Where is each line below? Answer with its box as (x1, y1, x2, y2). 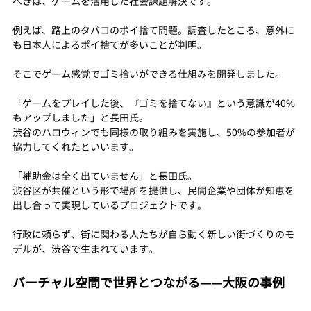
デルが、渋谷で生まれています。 (12, 242, 158, 255)
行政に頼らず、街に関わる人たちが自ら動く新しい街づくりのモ (12, 227, 294, 241)
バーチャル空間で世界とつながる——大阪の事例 (12, 274, 285, 292)
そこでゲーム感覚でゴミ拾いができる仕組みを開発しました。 (12, 67, 285, 81)
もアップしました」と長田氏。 (12, 110, 149, 124)
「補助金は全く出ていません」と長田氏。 (12, 169, 197, 183)
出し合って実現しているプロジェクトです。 (12, 198, 207, 212)
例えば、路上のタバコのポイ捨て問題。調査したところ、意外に (12, 23, 294, 37)
